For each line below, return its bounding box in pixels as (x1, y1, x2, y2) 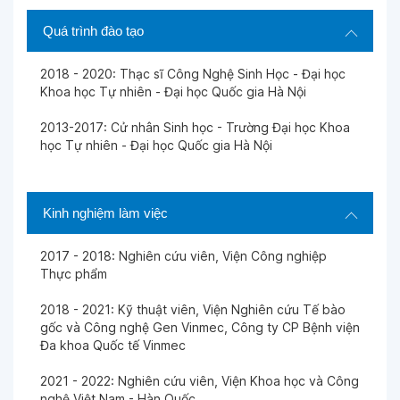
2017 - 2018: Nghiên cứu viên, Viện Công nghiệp (40, 248, 327, 263)
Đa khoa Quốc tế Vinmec (40, 337, 186, 353)
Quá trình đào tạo (43, 23, 144, 38)
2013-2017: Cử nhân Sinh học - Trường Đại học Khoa (40, 120, 350, 135)
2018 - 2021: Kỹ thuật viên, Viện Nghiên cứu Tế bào (40, 302, 346, 317)
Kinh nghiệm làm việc (43, 205, 168, 221)
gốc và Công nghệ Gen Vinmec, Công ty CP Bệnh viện (40, 320, 360, 335)
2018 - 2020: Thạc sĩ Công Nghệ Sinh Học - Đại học (40, 66, 346, 81)
